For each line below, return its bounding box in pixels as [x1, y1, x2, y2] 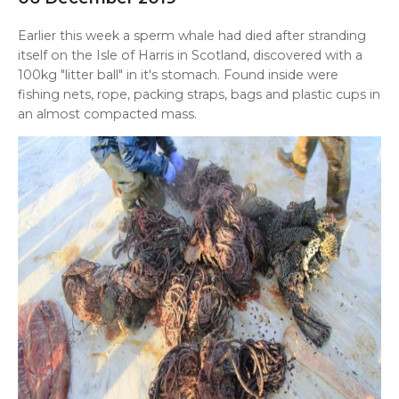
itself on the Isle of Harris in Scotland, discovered [18, 47, 325, 63]
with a [325, 47, 362, 63]
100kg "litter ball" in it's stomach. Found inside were [18, 67, 338, 83]
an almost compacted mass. [18, 106, 197, 122]
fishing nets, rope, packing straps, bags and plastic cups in [18, 86, 380, 102]
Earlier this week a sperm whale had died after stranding [18, 28, 366, 44]
